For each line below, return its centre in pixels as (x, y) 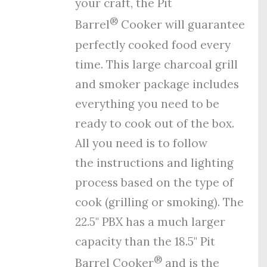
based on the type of (176, 182)
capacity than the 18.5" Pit (145, 241)
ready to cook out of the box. (155, 123)
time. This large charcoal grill (157, 64)
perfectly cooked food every (153, 44)
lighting (212, 162)
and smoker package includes (157, 84)
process (97, 182)
